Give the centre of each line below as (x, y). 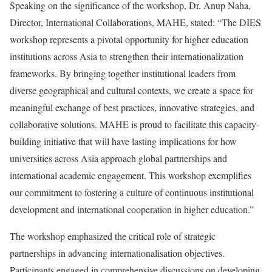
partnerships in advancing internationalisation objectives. (117, 253)
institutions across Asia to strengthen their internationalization (127, 56)
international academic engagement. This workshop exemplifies (131, 175)
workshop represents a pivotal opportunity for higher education (129, 39)
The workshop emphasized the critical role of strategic (113, 236)
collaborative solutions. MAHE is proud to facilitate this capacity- (134, 124)
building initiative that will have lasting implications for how (123, 141)
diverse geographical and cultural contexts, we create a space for (131, 90)
